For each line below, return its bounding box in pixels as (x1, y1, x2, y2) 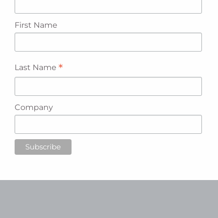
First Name (14, 20, 57, 30)
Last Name (14, 63, 58, 73)
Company (14, 103, 53, 112)
